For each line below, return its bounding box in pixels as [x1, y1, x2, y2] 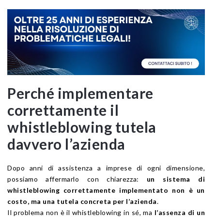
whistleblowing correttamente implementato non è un [7, 186, 205, 195]
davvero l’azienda [7, 135, 125, 153]
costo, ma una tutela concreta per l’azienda [7, 197, 157, 206]
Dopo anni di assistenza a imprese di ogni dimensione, [7, 164, 205, 172]
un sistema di [146, 175, 205, 184]
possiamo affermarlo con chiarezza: [7, 175, 147, 184]
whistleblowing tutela [7, 118, 156, 136]
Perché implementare [7, 84, 154, 102]
